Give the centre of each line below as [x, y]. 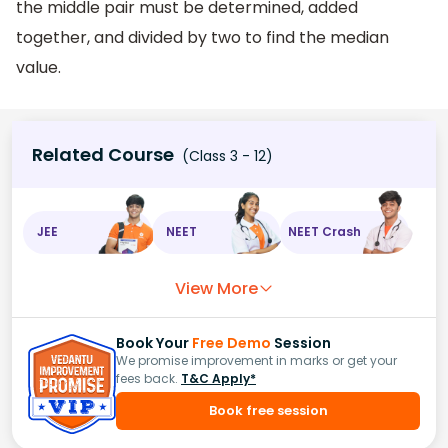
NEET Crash [325, 232]
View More [216, 288]
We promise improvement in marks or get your [256, 360]
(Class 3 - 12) [225, 155]
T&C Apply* [218, 378]
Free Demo [231, 342]
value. [38, 68]
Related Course [103, 154]
